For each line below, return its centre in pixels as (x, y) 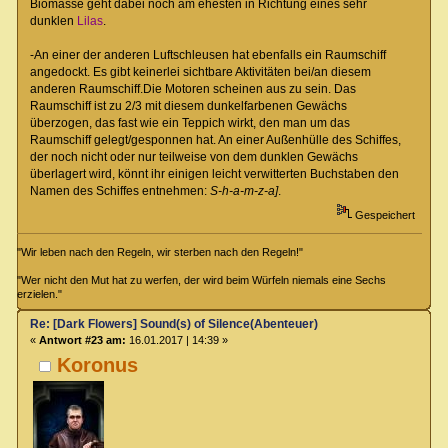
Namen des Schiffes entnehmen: (119, 190)
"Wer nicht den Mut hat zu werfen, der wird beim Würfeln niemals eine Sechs (202, 279)
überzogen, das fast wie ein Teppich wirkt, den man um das (189, 122)
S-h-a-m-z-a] (243, 190)
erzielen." (40, 293)
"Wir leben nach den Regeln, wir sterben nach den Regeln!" (160, 251)
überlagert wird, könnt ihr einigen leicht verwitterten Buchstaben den (214, 173)
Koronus (98, 365)
